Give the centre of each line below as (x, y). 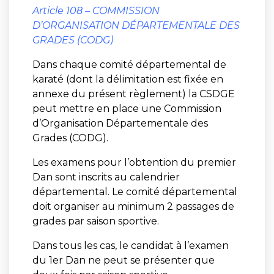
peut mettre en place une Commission (127, 108)
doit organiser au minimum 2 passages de (133, 206)
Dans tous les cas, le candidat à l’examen (130, 245)
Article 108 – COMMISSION (96, 10)
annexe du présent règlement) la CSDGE (133, 94)
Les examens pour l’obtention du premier (134, 162)
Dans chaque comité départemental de (129, 64)
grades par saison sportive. (95, 221)
